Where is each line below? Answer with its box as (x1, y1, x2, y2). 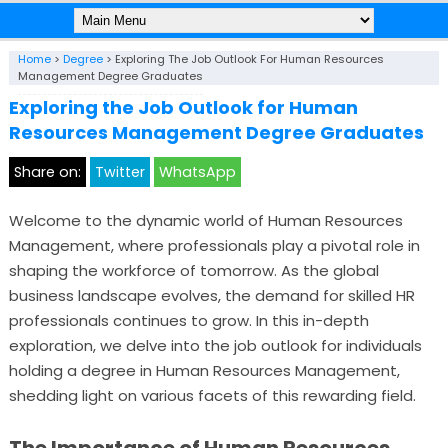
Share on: (13, 162, 81, 182)
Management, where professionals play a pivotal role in (8, 235, 420, 256)
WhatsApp (158, 162, 236, 182)
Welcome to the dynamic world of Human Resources (8, 210, 403, 231)
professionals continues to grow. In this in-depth (8, 310, 369, 331)
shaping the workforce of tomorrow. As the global (8, 260, 379, 281)
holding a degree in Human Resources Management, (8, 360, 400, 381)
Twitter (94, 162, 145, 182)
